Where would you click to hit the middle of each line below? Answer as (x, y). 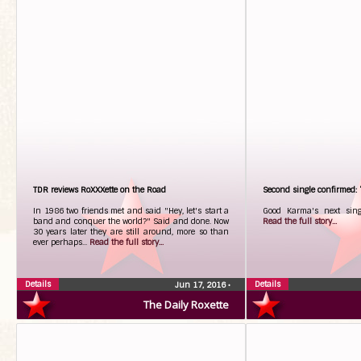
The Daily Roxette (186, 305)
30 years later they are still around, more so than (131, 232)
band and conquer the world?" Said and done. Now (131, 221)
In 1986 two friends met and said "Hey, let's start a (131, 211)
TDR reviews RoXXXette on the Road (100, 190)
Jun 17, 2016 (201, 285)
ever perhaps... (61, 242)
